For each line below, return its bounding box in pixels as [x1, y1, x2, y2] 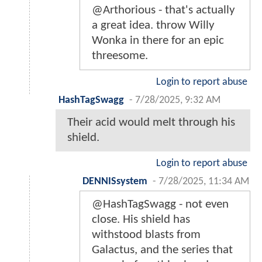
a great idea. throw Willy [92, 19, 215, 32]
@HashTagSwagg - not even [92, 198, 229, 211]
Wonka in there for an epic [92, 35, 224, 47]
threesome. [92, 50, 148, 62]
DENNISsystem [82, 177, 147, 187]
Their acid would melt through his [67, 116, 235, 129]
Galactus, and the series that [92, 244, 233, 256]
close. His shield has [92, 213, 190, 226]
